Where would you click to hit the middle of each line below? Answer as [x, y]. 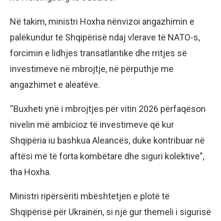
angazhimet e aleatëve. [55, 85]
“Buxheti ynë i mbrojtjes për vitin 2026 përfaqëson [108, 109]
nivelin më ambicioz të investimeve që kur [92, 125]
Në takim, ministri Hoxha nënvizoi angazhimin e [102, 22]
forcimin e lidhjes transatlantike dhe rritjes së [98, 53]
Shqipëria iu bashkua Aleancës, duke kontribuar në [107, 141]
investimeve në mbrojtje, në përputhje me [92, 69]
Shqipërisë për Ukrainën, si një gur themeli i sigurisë [110, 212]
